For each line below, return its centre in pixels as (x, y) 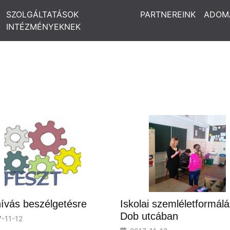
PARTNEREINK (168, 14)
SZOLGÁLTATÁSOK (42, 14)
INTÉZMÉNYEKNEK (43, 27)
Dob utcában (149, 216)
